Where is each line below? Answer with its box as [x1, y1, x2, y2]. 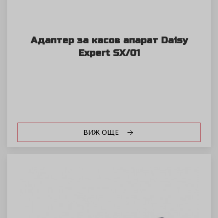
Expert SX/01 [78, 47, 140, 59]
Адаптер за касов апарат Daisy [30, 35, 188, 46]
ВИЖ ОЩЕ [83, 127, 121, 137]
